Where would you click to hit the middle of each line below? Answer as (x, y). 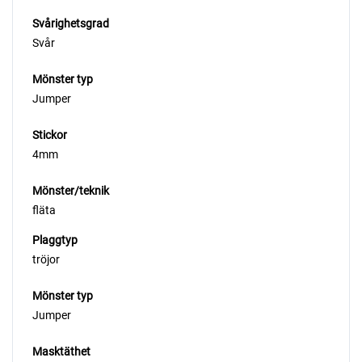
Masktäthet (61, 351)
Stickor (50, 135)
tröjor (46, 259)
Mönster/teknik (71, 190)
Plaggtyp (55, 240)
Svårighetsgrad (71, 23)
